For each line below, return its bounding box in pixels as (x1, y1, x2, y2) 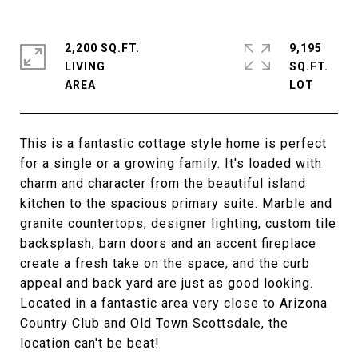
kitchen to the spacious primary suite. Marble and (20, 196, 332, 211)
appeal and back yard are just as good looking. (20, 276, 313, 291)
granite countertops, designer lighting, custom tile (20, 216, 336, 231)
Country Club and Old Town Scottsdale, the (20, 316, 288, 331)
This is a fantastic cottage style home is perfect (20, 136, 327, 151)
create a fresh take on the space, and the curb (20, 256, 310, 271)
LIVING (65, 60, 105, 73)
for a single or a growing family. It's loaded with (20, 156, 322, 171)
